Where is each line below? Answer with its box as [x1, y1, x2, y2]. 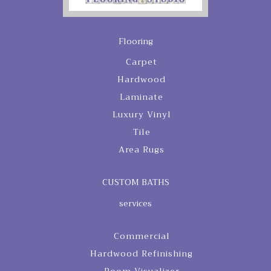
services [119, 196, 152, 211]
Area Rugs [119, 142, 165, 157]
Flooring [118, 34, 153, 49]
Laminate [120, 90, 163, 105]
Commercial [113, 229, 170, 244]
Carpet [126, 54, 157, 70]
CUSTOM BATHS [102, 175, 169, 190]
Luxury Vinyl [112, 107, 171, 122]
